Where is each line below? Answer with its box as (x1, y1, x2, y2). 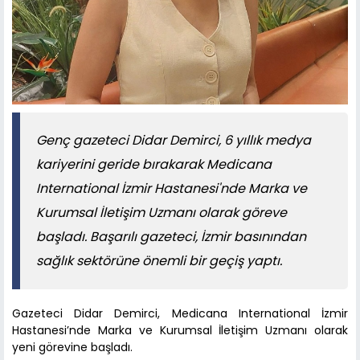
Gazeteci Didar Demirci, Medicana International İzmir (12, 305, 348, 321)
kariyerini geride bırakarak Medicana (36, 154, 272, 174)
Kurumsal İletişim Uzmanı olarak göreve (36, 202, 287, 222)
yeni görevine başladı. (12, 338, 133, 355)
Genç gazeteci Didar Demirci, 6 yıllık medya (36, 130, 311, 149)
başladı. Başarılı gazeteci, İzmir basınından (36, 227, 306, 246)
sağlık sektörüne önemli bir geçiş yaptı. (36, 251, 282, 270)
